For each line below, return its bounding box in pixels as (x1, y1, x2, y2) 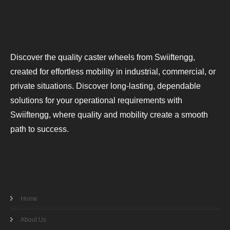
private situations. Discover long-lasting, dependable (10, 82, 201, 91)
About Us (21, 216, 46, 224)
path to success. (10, 125, 69, 134)
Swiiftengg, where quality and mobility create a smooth (10, 110, 208, 120)
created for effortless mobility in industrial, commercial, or (10, 67, 216, 76)
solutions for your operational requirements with (10, 96, 182, 105)
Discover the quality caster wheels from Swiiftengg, (10, 53, 195, 62)
